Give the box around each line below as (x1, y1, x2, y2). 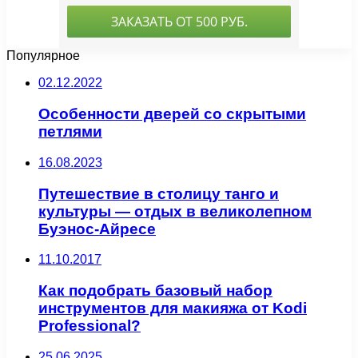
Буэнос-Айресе (38, 220, 156, 237)
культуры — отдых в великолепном (38, 202, 312, 220)
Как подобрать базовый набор (38, 282, 272, 299)
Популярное (6, 49, 80, 63)
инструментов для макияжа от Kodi (38, 300, 307, 316)
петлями (38, 123, 102, 141)
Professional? (38, 317, 141, 334)
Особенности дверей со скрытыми (38, 105, 306, 123)
